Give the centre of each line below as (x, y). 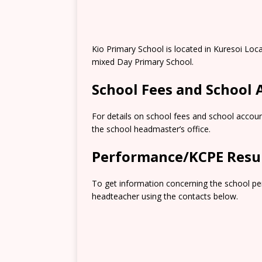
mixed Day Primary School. (143, 62)
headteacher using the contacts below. (165, 196)
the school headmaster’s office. (151, 129)
